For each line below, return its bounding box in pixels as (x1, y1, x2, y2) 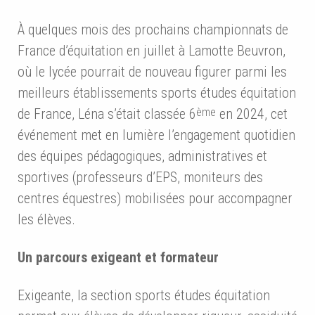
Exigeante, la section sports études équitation (18, 287, 270, 304)
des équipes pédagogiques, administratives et (18, 148, 267, 165)
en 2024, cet (216, 105, 288, 123)
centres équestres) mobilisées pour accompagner (18, 190, 292, 207)
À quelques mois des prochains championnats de (18, 21, 288, 39)
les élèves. (18, 211, 75, 229)
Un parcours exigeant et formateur (18, 249, 219, 266)
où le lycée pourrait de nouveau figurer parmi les (18, 63, 287, 81)
